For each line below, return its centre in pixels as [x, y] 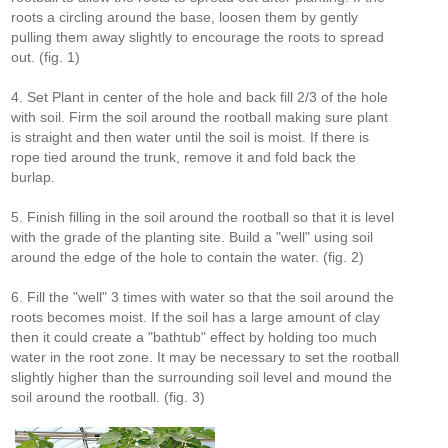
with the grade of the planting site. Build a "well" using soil [192, 237]
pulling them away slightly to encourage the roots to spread [198, 37]
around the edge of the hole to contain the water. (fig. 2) [188, 257]
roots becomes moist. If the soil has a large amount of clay [196, 317]
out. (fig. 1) [46, 57]
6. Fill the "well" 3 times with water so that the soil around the [203, 297]
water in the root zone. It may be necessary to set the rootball [205, 357]
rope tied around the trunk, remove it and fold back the [184, 157]
